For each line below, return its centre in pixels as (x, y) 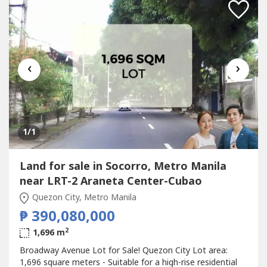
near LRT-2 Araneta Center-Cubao (111, 182)
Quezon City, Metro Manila (83, 198)
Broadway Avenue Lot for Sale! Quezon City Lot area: (123, 251)
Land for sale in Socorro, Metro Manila (123, 167)
